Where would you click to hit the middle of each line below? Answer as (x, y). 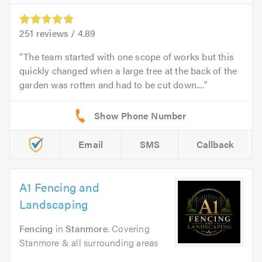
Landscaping (54, 204)
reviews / (56, 33)
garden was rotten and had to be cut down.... (112, 85)
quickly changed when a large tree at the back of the (128, 71)
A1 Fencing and (59, 187)
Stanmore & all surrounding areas (89, 243)
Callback (215, 144)
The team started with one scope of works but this (129, 57)
